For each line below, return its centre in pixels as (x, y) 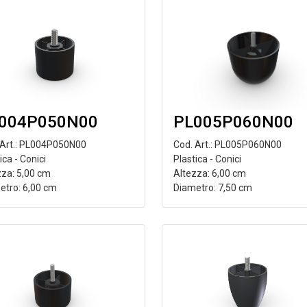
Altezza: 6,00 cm (209, 173)
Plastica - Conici (207, 159)
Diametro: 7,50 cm (212, 188)
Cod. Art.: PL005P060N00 (227, 145)
